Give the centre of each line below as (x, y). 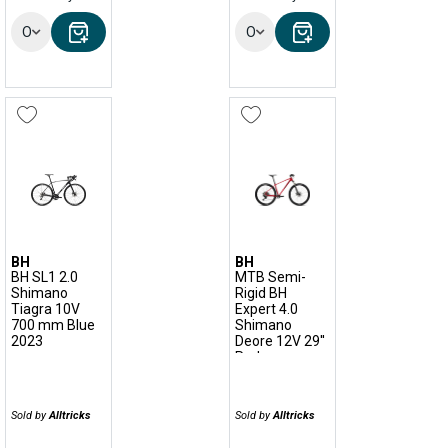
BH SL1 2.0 (44, 277)
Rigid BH (261, 293)
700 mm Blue (53, 325)
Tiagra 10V (45, 309)
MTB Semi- (270, 277)
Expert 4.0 (266, 309)
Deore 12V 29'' (280, 341)
